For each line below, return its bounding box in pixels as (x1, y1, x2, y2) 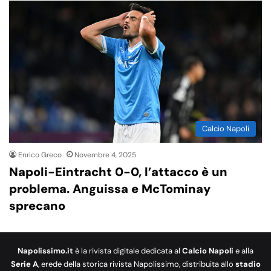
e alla (233, 245, 253, 256)
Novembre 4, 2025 (74, 149, 136, 160)
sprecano (9, 197, 65, 214)
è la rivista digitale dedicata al (73, 245, 182, 256)
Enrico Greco (18, 149, 62, 160)
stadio (235, 258, 261, 269)
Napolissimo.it (18, 245, 73, 256)
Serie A (10, 258, 38, 269)
